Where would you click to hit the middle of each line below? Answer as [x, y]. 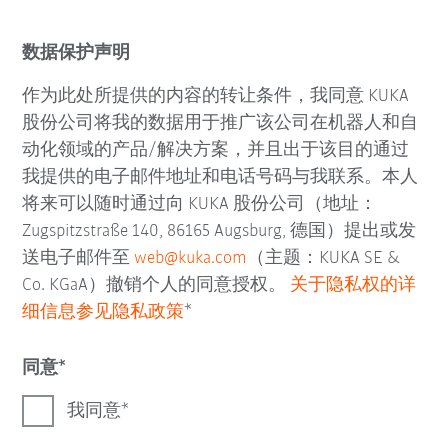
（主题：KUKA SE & [324, 259]
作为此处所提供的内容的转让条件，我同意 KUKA [216, 97]
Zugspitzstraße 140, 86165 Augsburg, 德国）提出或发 [219, 232]
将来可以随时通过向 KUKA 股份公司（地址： [200, 205]
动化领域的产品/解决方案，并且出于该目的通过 [216, 151]
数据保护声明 [76, 54]
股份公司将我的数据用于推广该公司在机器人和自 [220, 124]
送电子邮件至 [78, 259]
